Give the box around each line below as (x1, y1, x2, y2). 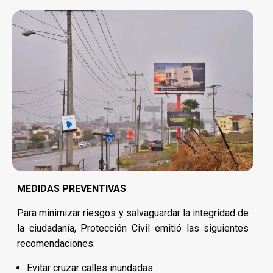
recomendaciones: (17, 238, 95, 250)
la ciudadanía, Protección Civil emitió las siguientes (17, 222, 249, 235)
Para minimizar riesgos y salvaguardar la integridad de (17, 207, 249, 219)
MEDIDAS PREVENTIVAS (17, 183, 126, 195)
